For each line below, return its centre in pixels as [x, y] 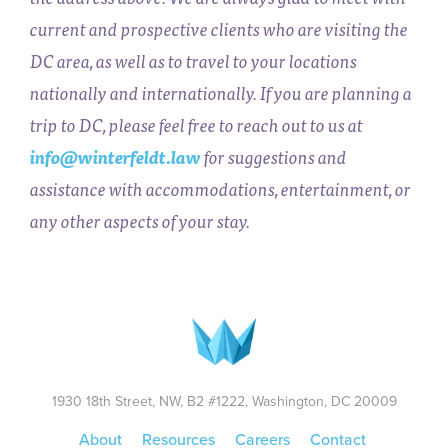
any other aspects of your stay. [140, 221]
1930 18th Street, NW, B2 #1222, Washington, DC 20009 [224, 402]
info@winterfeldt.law [115, 157]
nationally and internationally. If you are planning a [221, 93]
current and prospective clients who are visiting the [219, 29]
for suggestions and [274, 157]
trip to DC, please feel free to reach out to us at [196, 125]
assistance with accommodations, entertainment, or [220, 189]
